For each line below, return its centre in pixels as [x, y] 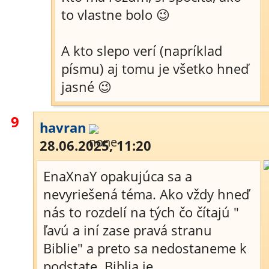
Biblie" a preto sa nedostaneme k [145, 248]
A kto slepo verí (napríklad [142, 50]
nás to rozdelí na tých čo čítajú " [141, 212]
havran [63, 127]
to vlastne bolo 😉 [116, 14]
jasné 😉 [86, 86]
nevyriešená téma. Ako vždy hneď [146, 194]
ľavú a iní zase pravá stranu [128, 230]
